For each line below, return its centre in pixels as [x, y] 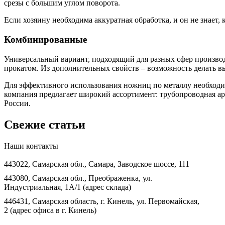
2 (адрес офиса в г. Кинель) [50, 210]
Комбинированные [45, 40]
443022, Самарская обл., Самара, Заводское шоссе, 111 [97, 164]
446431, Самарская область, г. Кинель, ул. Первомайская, [102, 201]
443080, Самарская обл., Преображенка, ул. [78, 178]
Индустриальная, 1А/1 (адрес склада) [68, 187]
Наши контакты [31, 146]
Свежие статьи [45, 124]
